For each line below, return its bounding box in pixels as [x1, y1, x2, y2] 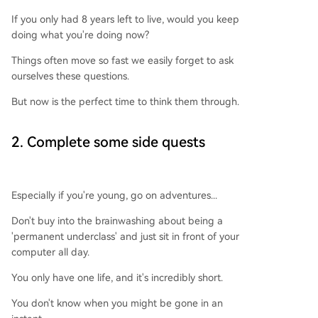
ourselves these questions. [11, 70, 129, 82]
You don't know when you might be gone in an [11, 297, 223, 309]
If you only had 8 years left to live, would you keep [11, 13, 239, 26]
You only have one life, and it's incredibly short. [11, 272, 223, 284]
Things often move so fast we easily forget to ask [11, 55, 234, 67]
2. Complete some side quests [11, 133, 205, 151]
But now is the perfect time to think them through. [11, 96, 239, 108]
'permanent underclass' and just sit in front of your [11, 231, 239, 243]
